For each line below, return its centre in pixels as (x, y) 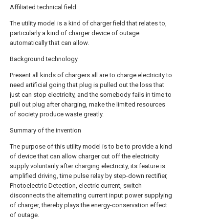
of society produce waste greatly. (57, 114)
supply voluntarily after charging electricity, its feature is (88, 166)
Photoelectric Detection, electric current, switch (76, 186)
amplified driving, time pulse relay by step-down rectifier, (89, 176)
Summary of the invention (45, 130)
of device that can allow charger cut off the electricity (84, 156)
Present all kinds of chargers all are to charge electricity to (91, 75)
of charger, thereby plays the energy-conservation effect (88, 205)
